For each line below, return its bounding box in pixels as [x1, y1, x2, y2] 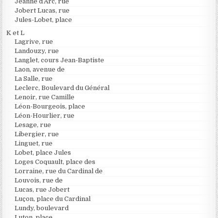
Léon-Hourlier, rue [15, 111, 75, 119]
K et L [6, 29, 25, 36]
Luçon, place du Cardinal [15, 195, 91, 202]
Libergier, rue [15, 130, 59, 138]
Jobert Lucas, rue [15, 6, 70, 14]
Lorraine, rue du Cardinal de [15, 167, 103, 175]
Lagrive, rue [15, 37, 54, 45]
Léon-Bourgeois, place [15, 102, 86, 110]
